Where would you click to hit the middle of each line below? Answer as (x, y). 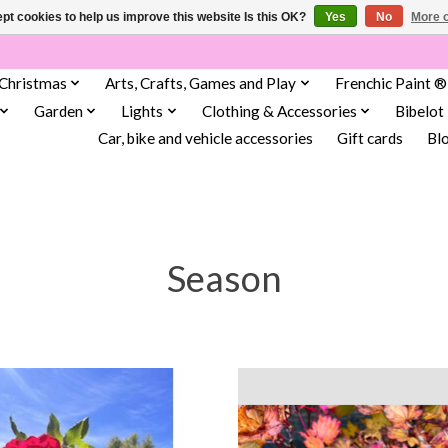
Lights (142, 110)
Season (224, 277)
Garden (58, 110)
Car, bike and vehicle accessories (205, 138)
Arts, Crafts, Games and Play (201, 82)
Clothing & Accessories (279, 110)
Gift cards (369, 138)
